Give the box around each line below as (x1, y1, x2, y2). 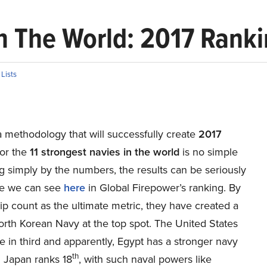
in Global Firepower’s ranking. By (85, 180, 241, 195)
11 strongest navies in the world (29, 144, 179, 159)
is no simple (179, 144, 238, 159)
